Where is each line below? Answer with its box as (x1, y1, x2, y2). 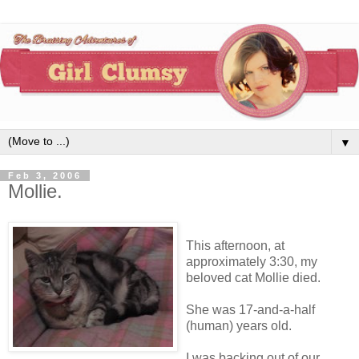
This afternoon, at (186, 238, 284, 252)
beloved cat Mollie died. (186, 270, 321, 284)
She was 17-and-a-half (186, 302, 315, 317)
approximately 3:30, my (186, 254, 317, 268)
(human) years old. (186, 318, 292, 333)
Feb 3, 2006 (8, 170, 82, 180)
